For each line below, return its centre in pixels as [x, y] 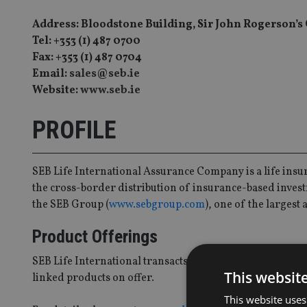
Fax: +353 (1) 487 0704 [87, 57]
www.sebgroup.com [157, 205]
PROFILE [74, 130]
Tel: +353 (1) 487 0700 [86, 41]
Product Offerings [95, 237]
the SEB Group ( [71, 205]
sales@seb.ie [105, 74]
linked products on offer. [93, 279]
